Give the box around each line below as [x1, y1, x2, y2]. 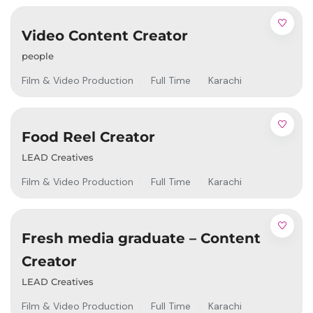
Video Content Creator [22, 27, 188, 45]
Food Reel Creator [22, 129, 155, 146]
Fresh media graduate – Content [22, 230, 261, 247]
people [22, 50, 54, 62]
